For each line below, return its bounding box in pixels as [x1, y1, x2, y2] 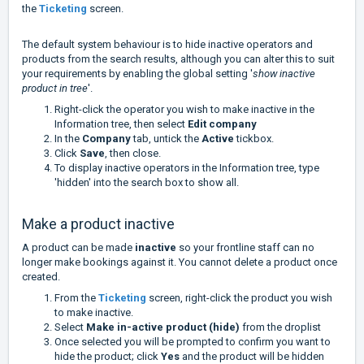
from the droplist [242, 320, 321, 333]
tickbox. [234, 132, 276, 145]
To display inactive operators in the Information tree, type [54, 161, 319, 174]
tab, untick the [131, 132, 201, 145]
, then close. [105, 146, 161, 159]
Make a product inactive [22, 214, 175, 232]
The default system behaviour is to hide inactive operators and [22, 37, 313, 50]
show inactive [253, 67, 315, 80]
